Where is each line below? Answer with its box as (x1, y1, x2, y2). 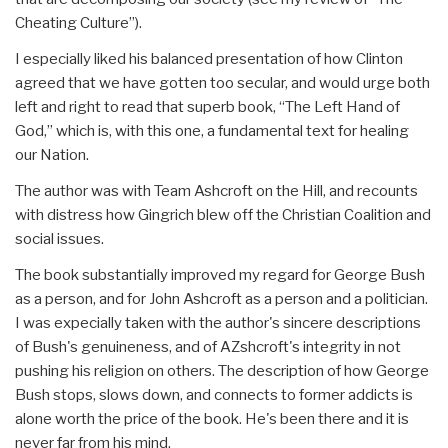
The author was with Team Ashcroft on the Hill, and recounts (15, 181, 418, 200)
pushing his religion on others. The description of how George (15, 361, 429, 380)
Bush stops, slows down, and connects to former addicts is (15, 385, 413, 404)
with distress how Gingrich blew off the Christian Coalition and (15, 205, 431, 224)
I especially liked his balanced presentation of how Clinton (15, 49, 403, 68)
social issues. (15, 229, 104, 248)
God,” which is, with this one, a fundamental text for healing (15, 121, 409, 140)
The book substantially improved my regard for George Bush (15, 265, 425, 284)
